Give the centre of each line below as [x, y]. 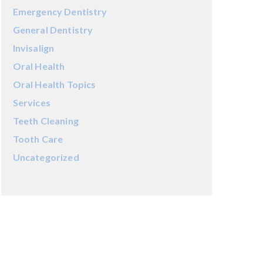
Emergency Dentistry [60, 11]
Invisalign [33, 48]
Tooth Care [38, 139]
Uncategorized [46, 157]
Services [31, 102]
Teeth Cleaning [45, 121]
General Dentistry [53, 30]
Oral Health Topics [54, 84]
